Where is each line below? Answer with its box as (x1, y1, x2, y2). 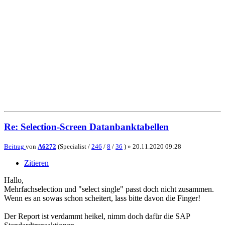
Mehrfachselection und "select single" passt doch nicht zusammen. (4, 185, 214, 194)
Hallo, (4, 176, 24, 185)
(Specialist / (56, 143, 91, 151)
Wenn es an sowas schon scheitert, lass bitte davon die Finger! (4, 194, 200, 203)
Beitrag (4, 143, 24, 151)
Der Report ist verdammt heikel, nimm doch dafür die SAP (4, 212, 190, 221)
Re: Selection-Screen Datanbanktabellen (4, 121, 169, 132)
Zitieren (24, 159, 49, 168)
